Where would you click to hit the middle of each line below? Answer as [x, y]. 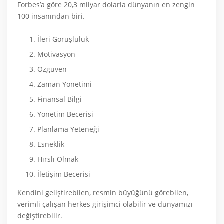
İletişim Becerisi [64, 174]
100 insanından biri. [51, 16]
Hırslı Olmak [58, 159]
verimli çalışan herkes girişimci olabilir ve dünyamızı [105, 204]
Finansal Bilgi [60, 99]
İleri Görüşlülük [63, 39]
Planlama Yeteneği [68, 129]
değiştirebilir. [40, 216]
